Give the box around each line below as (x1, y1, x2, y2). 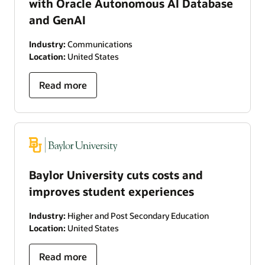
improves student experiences (29, 184, 194, 199)
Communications (66, 38, 132, 50)
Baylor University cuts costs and (29, 167, 203, 183)
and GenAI (29, 12, 86, 27)
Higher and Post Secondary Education (66, 210, 209, 222)
